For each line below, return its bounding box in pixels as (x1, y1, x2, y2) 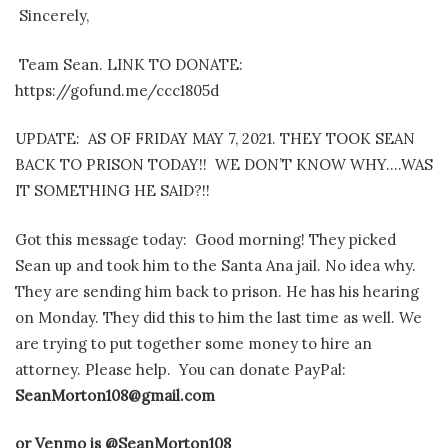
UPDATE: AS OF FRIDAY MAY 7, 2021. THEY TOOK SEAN (15, 129, 415, 149)
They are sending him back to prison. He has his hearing (15, 281, 419, 301)
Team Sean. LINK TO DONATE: (15, 54, 243, 74)
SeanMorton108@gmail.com (15, 385, 215, 405)
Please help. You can (81, 359, 235, 379)
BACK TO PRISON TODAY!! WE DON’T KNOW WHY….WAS (15, 155, 433, 175)
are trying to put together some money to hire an (15, 333, 372, 353)
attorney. (15, 359, 81, 379)
